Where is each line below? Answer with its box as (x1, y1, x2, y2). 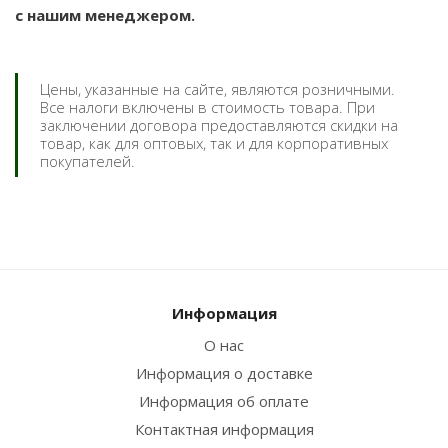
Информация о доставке (135, 363, 313, 383)
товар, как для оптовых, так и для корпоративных (40, 133, 388, 153)
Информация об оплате (139, 391, 309, 411)
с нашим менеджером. (15, 5, 195, 25)
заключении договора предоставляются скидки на (40, 115, 398, 135)
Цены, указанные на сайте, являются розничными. (40, 79, 395, 99)
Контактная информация (134, 419, 314, 439)
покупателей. (40, 151, 135, 171)
